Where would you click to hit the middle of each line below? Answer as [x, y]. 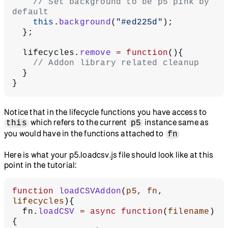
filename [189, 211]
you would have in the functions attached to [85, 133]
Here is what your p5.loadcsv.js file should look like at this [109, 154]
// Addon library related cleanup [116, 63]
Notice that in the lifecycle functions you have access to [106, 112]
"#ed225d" [139, 22]
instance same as [176, 122]
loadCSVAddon [88, 191]
